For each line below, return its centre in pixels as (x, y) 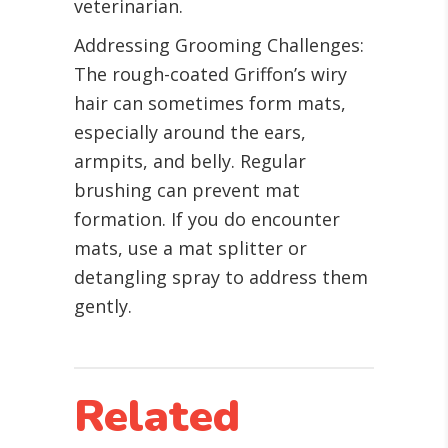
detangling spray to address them (221, 277)
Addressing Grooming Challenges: (219, 45)
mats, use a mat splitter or (190, 248)
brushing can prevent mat (187, 190)
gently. (103, 306)
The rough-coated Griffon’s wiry (210, 74)
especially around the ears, (190, 132)
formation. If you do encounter (207, 219)
